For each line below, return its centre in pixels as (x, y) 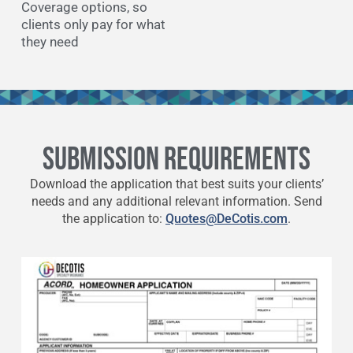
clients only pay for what (93, 24)
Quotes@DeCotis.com (227, 218)
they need (50, 41)
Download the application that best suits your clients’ (176, 184)
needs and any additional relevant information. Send (176, 201)
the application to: (114, 218)
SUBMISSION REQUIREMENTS (176, 160)
